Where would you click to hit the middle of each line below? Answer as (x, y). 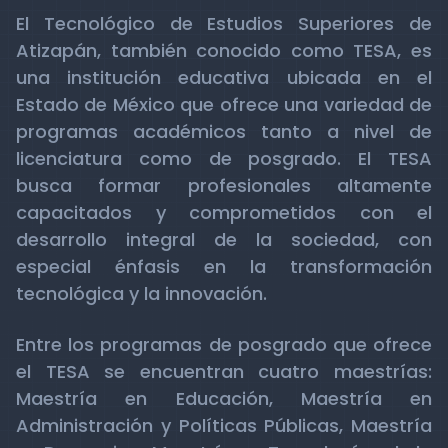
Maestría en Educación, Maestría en (224, 398)
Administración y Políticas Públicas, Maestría (224, 425)
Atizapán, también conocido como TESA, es (224, 50)
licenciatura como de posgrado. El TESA (224, 158)
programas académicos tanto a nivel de (224, 131)
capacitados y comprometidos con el (224, 212)
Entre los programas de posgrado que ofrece (224, 344)
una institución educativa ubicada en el (224, 77)
